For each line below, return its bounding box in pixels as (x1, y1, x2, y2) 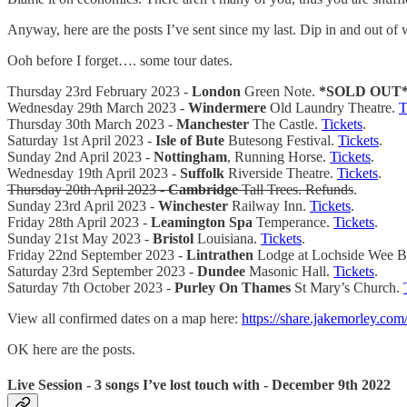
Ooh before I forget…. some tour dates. (7, 52, 233, 68)
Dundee (197, 263, 245, 279)
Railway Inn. (232, 197, 310, 213)
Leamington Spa (151, 213, 253, 230)
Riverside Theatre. (224, 164, 337, 181)
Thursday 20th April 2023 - (7, 181, 168, 197)
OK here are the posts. (7, 341, 135, 357)
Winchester (158, 197, 232, 213)
